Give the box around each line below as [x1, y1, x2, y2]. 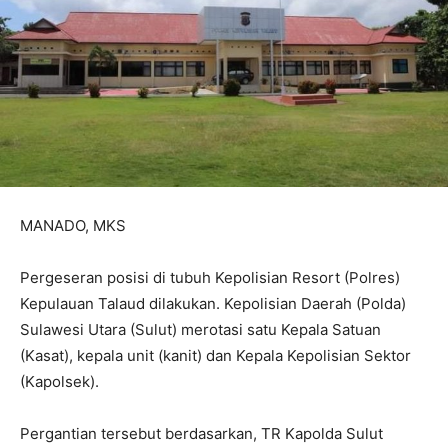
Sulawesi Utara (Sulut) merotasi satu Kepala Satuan [20, 320, 381, 340]
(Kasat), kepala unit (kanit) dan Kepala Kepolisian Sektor [20, 346, 411, 366]
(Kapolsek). [20, 372, 99, 392]
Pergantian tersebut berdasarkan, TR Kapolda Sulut [20, 424, 383, 444]
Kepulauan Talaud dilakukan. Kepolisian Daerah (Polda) [20, 294, 406, 314]
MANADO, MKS [20, 216, 126, 236]
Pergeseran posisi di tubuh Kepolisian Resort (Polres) [20, 268, 400, 288]
